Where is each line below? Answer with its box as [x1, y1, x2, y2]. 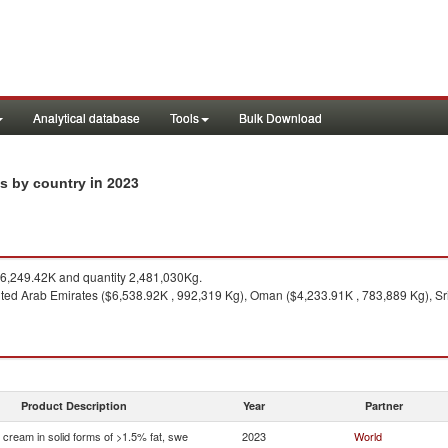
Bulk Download [239, 109, 322, 126]
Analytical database [33, 109, 140, 126]
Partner [365, 398, 403, 413]
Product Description [21, 398, 127, 413]
